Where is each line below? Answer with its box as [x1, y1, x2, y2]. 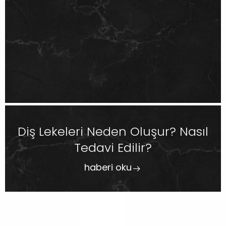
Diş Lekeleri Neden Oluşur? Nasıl [18, 123, 208, 140]
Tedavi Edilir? [74, 139, 152, 156]
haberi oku [84, 161, 132, 174]
